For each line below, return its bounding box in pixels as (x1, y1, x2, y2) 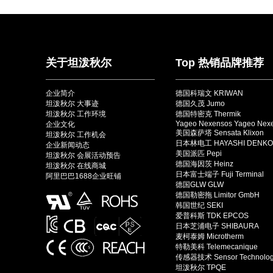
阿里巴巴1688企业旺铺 (46, 171, 121, 180)
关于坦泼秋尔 (46, 56, 112, 69)
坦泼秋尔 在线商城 (46, 161, 106, 170)
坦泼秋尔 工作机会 (46, 130, 106, 139)
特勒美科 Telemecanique (175, 242, 258, 251)
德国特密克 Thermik (175, 109, 241, 118)
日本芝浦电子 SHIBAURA (175, 221, 259, 230)
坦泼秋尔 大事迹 (46, 99, 99, 108)
